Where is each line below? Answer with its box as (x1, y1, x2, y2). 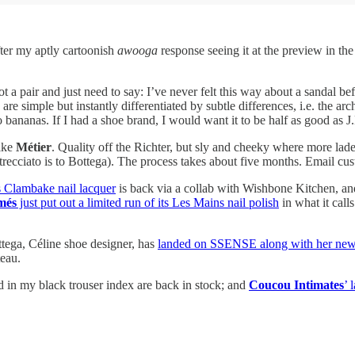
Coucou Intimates (249, 277, 344, 292)
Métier (16, 139, 52, 154)
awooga (117, 43, 158, 57)
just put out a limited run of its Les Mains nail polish (17, 195, 279, 209)
